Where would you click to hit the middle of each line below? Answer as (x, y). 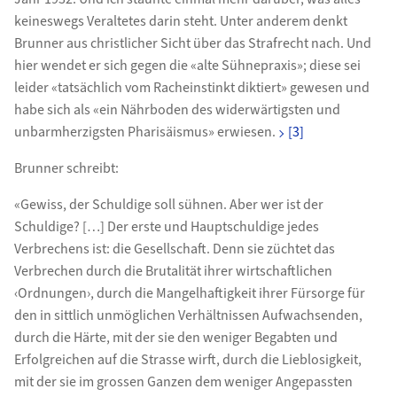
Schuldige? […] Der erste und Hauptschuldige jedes (166, 226)
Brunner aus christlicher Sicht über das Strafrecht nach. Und (192, 43)
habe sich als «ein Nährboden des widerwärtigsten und (177, 109)
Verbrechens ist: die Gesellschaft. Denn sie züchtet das (174, 249)
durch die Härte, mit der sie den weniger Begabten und (175, 337)
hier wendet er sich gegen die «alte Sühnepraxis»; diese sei (187, 65)
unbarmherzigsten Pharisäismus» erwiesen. (144, 132)
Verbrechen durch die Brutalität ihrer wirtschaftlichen (173, 271)
